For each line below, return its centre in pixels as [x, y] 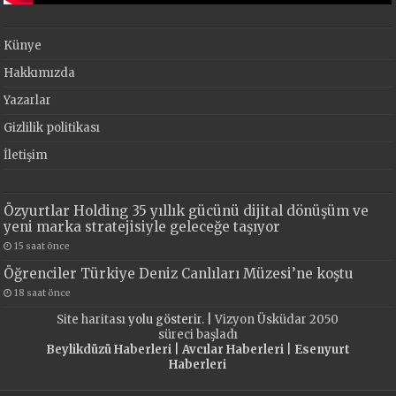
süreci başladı [198, 335]
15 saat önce [42, 247]
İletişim [26, 156]
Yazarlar [28, 101]
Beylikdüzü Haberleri [108, 350]
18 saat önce [43, 293]
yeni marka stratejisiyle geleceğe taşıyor [142, 227]
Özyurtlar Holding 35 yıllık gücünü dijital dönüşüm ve [187, 211]
